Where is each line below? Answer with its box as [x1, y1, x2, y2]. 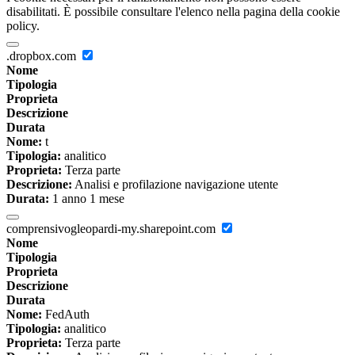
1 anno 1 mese [49, 192, 124, 206]
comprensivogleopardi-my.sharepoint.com [6, 222, 219, 236]
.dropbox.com [6, 49, 79, 63]
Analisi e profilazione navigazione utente [72, 177, 278, 192]
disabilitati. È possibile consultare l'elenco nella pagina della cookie [6, 5, 340, 19]
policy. [6, 19, 40, 33]
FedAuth [42, 307, 90, 322]
